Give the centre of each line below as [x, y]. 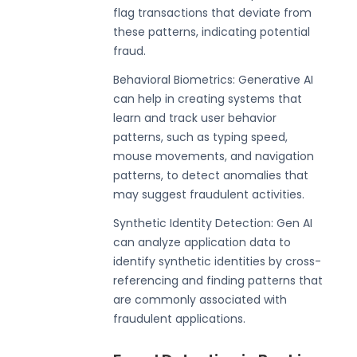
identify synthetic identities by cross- [218, 261]
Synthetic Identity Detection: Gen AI [213, 223]
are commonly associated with [200, 299]
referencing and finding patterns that [218, 280]
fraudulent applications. [180, 318]
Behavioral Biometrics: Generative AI [214, 79]
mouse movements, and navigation [214, 156]
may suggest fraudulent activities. [209, 194]
